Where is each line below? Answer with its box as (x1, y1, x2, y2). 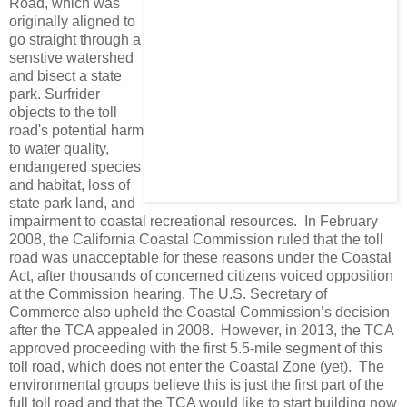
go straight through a (9, 31, 141, 47)
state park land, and (9, 194, 135, 211)
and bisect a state (9, 67, 122, 84)
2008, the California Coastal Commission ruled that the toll (9, 231, 383, 247)
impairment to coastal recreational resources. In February (9, 213, 378, 229)
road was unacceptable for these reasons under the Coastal (9, 249, 392, 265)
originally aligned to (9, 13, 135, 29)
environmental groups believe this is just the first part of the (9, 376, 384, 392)
